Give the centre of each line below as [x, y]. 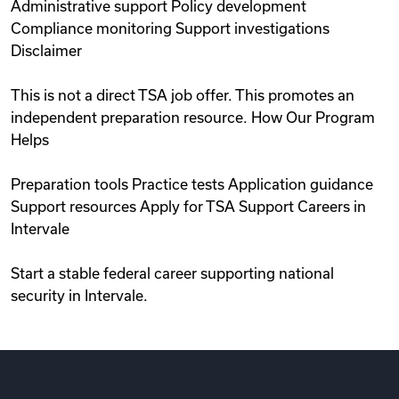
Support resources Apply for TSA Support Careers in [188, 207]
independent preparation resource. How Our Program [193, 118]
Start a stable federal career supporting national [172, 273]
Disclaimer [46, 51]
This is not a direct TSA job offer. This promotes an [183, 95]
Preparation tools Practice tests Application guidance [192, 184]
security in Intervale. [79, 296]
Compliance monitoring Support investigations [170, 28]
